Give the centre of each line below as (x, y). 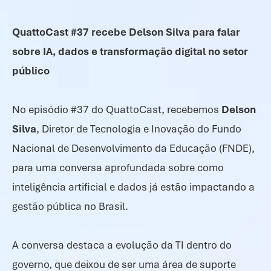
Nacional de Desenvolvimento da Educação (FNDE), (133, 148)
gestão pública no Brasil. (70, 206)
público (31, 71)
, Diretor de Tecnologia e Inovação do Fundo (139, 129)
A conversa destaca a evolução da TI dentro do (122, 245)
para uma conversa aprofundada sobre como (118, 168)
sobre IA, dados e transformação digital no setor (130, 51)
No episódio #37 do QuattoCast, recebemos (117, 109)
